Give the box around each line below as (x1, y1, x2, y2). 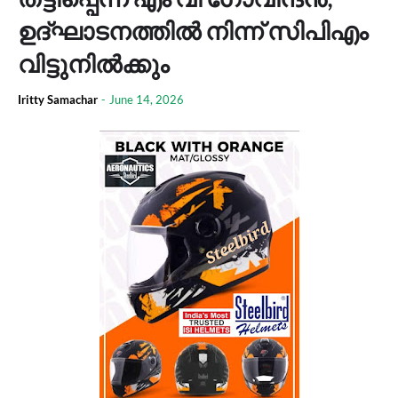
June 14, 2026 (109, 92, 184, 107)
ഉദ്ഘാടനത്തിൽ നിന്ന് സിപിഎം (18, 16, 368, 45)
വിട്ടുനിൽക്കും (18, 49, 169, 78)
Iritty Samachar (18, 92, 98, 107)
